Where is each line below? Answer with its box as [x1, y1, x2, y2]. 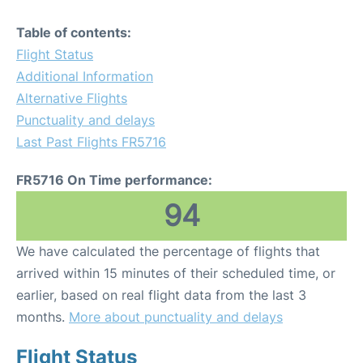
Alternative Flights [16, 90, 127, 106]
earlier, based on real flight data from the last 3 [16, 287, 306, 303]
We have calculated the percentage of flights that [16, 243, 320, 259]
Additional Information [16, 68, 153, 84]
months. [16, 309, 69, 325]
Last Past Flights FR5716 [16, 134, 166, 150]
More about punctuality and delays [69, 309, 283, 325]
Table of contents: [16, 24, 131, 41]
